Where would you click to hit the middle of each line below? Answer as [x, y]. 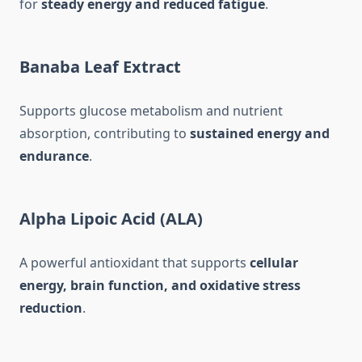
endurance [54, 156]
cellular [274, 263]
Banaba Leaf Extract [100, 67]
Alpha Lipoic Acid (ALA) [111, 219]
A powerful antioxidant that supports [135, 263]
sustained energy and [260, 134]
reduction [51, 308]
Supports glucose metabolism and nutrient [151, 111]
